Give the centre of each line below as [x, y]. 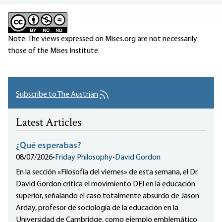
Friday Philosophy [84, 158]
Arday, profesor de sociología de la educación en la [97, 208]
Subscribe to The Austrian [57, 95]
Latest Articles [49, 123]
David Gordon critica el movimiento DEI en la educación [106, 185]
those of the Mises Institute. [54, 51]
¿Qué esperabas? [49, 146]
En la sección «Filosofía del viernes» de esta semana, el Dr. [107, 173]
